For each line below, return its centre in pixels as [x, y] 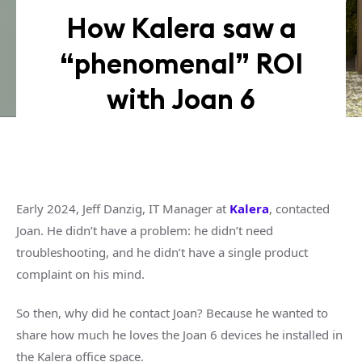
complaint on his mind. [80, 274]
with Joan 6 [181, 99]
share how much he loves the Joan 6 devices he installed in [179, 335]
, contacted [299, 208]
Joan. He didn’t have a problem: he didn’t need [145, 230]
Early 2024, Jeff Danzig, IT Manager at [123, 208]
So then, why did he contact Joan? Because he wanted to [172, 313]
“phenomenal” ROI [181, 63]
